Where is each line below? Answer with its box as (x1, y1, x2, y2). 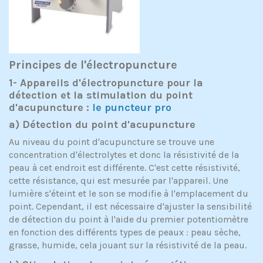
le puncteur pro (92, 100, 171, 114)
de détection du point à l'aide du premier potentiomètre (9, 213, 248, 225)
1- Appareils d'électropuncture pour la (9, 76, 203, 89)
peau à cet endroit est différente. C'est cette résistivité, (9, 161, 240, 173)
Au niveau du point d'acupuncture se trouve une (9, 136, 214, 147)
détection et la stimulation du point (9, 88, 193, 102)
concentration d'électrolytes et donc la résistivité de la (9, 149, 239, 160)
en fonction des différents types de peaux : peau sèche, (9, 226, 241, 238)
